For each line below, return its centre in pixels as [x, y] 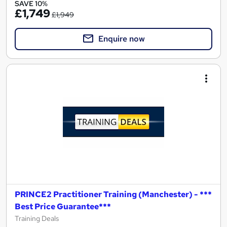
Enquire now [122, 39]
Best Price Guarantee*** [63, 207]
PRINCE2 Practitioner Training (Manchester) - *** [113, 195]
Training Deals [37, 219]
